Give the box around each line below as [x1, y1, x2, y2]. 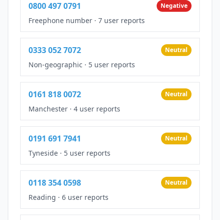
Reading [28, 192, 56, 202]
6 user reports [62, 192, 109, 202]
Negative [161, 1, 188, 10]
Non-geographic [28, 59, 82, 69]
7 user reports [98, 15, 145, 25]
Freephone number [28, 15, 92, 25]
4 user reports [74, 104, 120, 113]
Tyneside [28, 148, 58, 158]
